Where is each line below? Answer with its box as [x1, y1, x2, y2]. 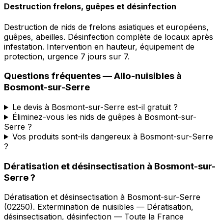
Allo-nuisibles [114, 70, 174, 82]
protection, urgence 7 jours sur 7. [4, 51, 130, 61]
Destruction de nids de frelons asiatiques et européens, [4, 22, 209, 32]
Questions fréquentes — [4, 70, 114, 82]
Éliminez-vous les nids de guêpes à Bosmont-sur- [12, 111, 196, 122]
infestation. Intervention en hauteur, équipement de [4, 41, 194, 52]
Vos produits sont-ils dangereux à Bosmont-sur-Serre [12, 131, 213, 141]
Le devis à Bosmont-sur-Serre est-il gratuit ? [12, 102, 178, 112]
